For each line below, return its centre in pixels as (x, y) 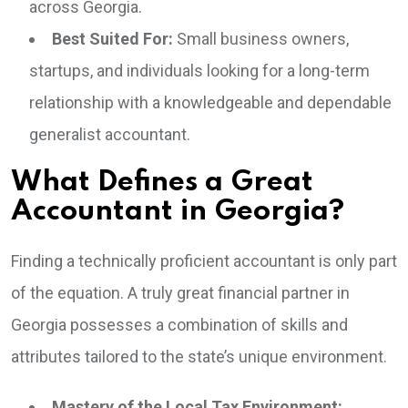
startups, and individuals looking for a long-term (199, 71)
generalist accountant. (110, 135)
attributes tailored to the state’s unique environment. (199, 357)
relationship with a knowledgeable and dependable (210, 103)
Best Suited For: (112, 39)
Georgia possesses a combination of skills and (179, 325)
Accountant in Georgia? (178, 212)
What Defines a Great (162, 183)
